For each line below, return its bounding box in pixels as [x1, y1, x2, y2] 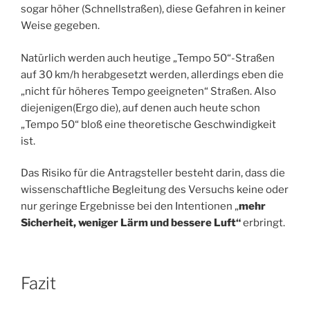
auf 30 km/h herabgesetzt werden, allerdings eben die [21, 68, 284, 81]
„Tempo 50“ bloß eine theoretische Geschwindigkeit [21, 118, 276, 131]
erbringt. [243, 217, 285, 230]
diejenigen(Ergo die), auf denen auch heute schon [21, 101, 260, 114]
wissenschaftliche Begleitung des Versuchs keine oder [21, 183, 289, 197]
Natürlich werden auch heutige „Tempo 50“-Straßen [21, 51, 275, 64]
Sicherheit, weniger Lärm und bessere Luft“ [21, 217, 243, 230]
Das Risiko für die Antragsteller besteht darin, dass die [21, 167, 285, 180]
